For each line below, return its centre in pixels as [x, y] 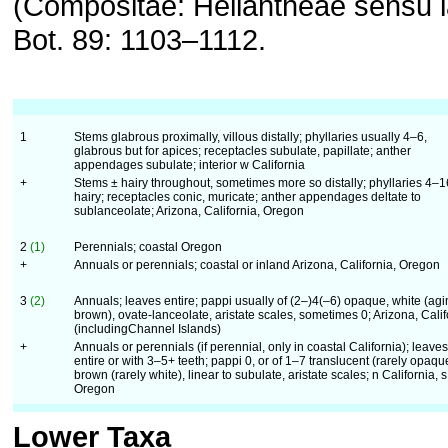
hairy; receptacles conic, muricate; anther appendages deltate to [247, 197]
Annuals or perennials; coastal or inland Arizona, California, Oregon [257, 265]
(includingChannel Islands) [147, 329]
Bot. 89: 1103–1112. [139, 39]
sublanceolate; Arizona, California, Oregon [189, 211]
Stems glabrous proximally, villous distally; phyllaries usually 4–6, [250, 137]
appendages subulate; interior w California [189, 165]
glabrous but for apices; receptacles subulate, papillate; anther [242, 151]
